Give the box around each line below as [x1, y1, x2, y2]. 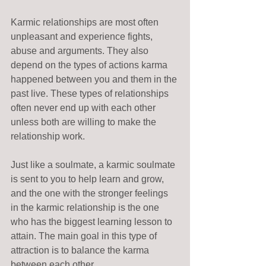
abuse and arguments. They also [11, 45, 151, 56]
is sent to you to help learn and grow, [11, 173, 166, 184]
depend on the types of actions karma [11, 59, 170, 70]
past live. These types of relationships [11, 88, 171, 99]
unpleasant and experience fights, [11, 31, 155, 42]
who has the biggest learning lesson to [11, 216, 175, 227]
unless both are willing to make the [11, 116, 159, 127]
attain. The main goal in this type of [11, 230, 159, 241]
